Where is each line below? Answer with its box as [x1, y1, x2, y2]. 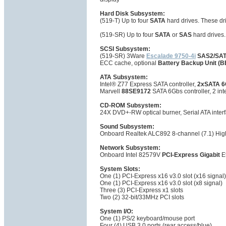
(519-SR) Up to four [100, 31, 155, 39]
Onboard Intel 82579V [100, 151, 162, 159]
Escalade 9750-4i [146, 52, 196, 60]
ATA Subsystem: [100, 74, 148, 81]
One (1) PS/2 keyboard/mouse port [100, 215, 195, 222]
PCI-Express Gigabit [162, 151, 220, 159]
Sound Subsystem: [100, 123, 154, 131]
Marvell [100, 88, 122, 95]
